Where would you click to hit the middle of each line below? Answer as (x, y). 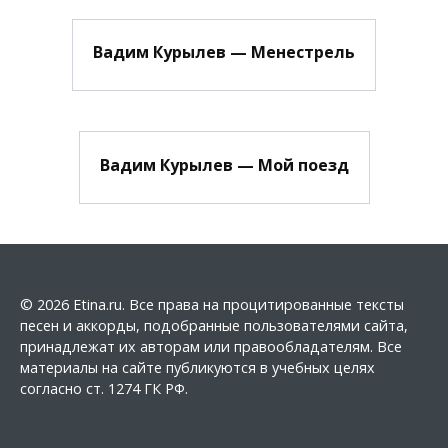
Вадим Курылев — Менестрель (224, 52)
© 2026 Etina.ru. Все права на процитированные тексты (212, 304)
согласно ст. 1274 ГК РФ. (104, 388)
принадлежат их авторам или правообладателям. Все (211, 346)
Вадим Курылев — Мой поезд (224, 164)
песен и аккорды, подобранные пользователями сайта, (214, 325)
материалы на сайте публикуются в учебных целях (197, 367)
